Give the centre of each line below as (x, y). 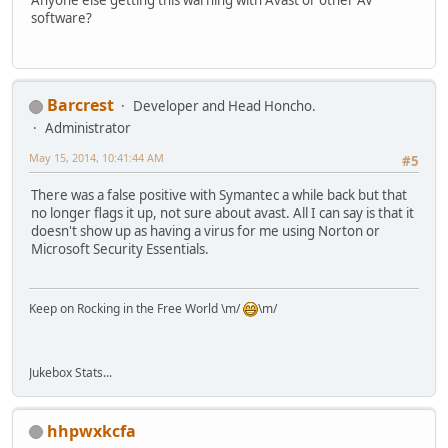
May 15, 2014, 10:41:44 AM (96, 158)
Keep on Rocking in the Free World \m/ (136, 308)
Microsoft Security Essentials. (120, 249)
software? (61, 17)
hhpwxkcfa (91, 430)
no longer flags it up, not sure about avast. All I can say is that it (222, 213)
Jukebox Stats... (70, 372)
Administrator (88, 128)
